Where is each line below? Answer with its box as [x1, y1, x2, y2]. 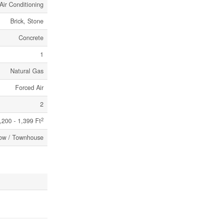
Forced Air [15, 83, 44, 92]
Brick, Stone [10, 17, 44, 26]
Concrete [19, 33, 44, 43]
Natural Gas [10, 66, 44, 76]
